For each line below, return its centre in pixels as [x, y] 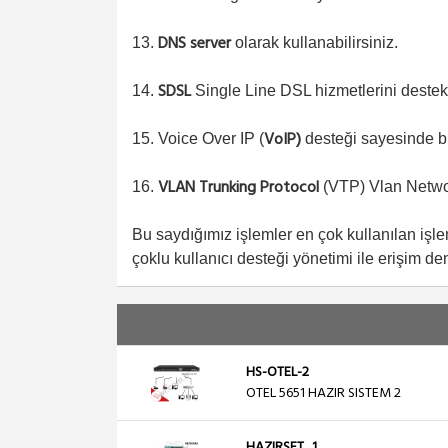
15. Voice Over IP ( [198, 138]
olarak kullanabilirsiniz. [314, 42]
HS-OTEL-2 [277, 372]
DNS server [194, 44]
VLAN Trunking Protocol [236, 188]
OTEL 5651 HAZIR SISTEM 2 [323, 393]
